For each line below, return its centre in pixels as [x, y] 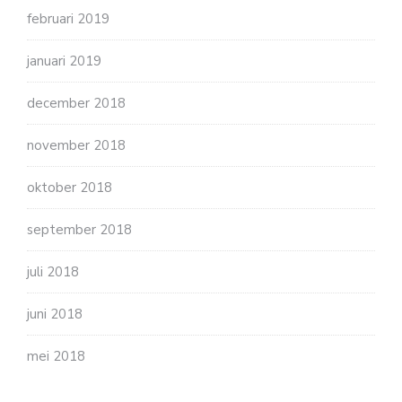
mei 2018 [56, 356]
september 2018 [79, 229]
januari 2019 [64, 61]
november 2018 [76, 145]
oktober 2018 [70, 187]
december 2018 [76, 103]
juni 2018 [55, 314]
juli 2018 [53, 271]
